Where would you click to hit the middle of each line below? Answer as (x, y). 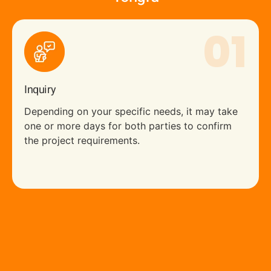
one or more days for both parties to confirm (128, 126)
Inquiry (40, 90)
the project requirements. (82, 141)
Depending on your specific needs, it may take (131, 112)
